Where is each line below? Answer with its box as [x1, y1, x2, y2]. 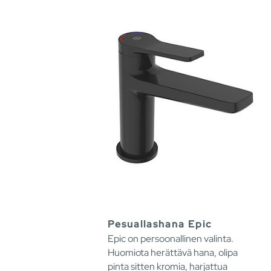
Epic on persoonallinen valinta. [108, 232, 233, 245]
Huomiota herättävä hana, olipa [108, 246, 238, 259]
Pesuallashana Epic [108, 217, 212, 230]
